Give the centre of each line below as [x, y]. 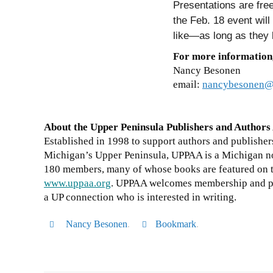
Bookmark [176, 224]
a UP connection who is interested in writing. [143, 197]
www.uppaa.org [77, 183]
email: [188, 84]
